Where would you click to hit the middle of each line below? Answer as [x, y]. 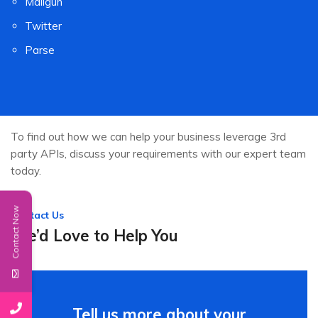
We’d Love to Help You [94, 236]
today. [26, 171]
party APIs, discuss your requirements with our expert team [158, 154]
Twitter [43, 26]
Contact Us [37, 215]
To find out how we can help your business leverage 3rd [148, 137]
